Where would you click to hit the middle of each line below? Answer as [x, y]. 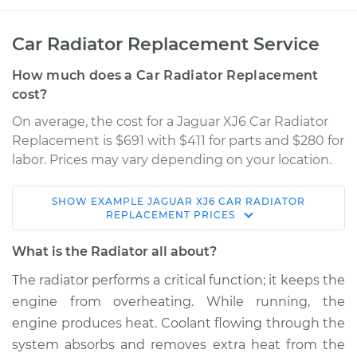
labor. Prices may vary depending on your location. [172, 160]
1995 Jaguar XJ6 [92, 214]
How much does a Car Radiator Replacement [165, 75]
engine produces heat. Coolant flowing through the [178, 323]
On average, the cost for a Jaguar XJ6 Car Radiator [170, 122]
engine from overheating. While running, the [178, 302]
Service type [81, 270]
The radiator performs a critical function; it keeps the [178, 280]
